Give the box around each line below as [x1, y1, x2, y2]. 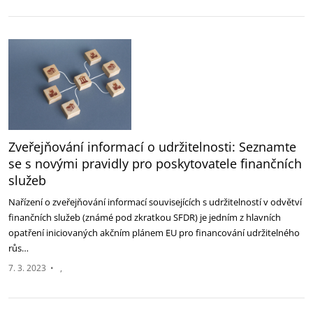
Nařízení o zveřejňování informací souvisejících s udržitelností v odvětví [8, 196, 302, 208]
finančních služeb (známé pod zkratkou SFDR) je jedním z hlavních [8, 211, 281, 224]
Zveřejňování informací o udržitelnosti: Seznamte [8, 138, 296, 155]
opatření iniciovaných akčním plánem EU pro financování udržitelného [8, 226, 300, 239]
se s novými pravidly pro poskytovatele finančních [8, 155, 302, 172]
